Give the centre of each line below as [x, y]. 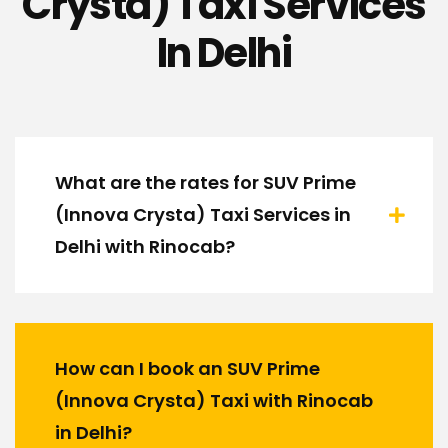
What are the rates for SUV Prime [205, 183]
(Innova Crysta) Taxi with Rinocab [214, 401]
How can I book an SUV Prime [187, 369]
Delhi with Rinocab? [145, 247]
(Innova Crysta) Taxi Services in [203, 215]
